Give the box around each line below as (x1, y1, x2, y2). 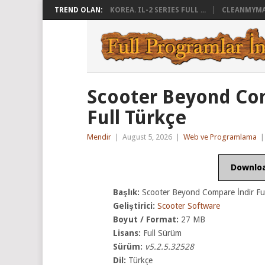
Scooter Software (157, 201, 221, 211)
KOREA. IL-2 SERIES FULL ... (110, 6, 206, 14)
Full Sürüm (143, 228, 182, 238)
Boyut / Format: (113, 215, 179, 224)
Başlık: (113, 188, 140, 197)
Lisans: (113, 228, 144, 238)
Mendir (87, 132, 111, 141)
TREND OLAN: (54, 6, 102, 14)
